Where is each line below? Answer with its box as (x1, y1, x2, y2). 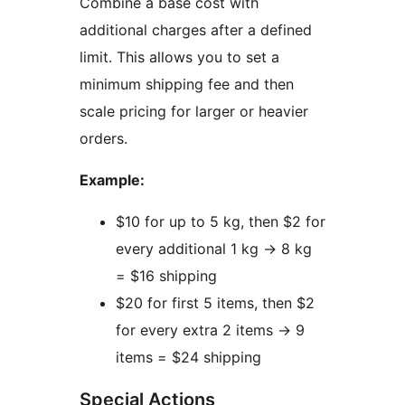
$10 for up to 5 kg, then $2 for (116, 212, 325, 231)
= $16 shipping (116, 267, 217, 286)
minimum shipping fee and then (80, 75, 294, 94)
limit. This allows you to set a (80, 48, 279, 67)
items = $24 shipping (116, 348, 261, 367)
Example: (80, 171, 145, 190)
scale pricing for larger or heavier (80, 102, 308, 121)
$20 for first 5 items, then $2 (116, 294, 315, 313)
